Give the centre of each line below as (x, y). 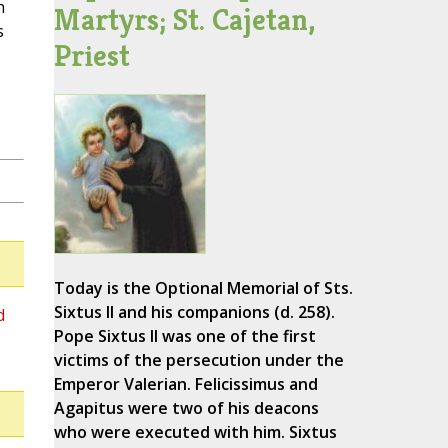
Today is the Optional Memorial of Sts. (203, 288)
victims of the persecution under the (198, 360)
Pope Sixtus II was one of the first (184, 336)
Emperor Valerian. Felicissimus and (185, 384)
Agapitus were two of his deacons (186, 408)
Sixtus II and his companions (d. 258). (194, 312)
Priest (91, 56)
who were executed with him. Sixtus (195, 432)
